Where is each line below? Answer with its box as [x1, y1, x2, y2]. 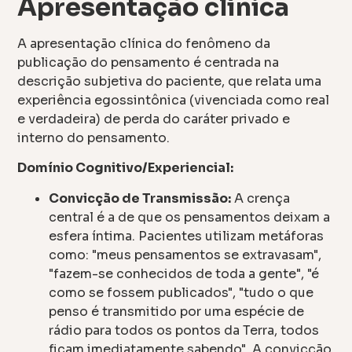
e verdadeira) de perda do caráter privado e [17, 110, 291, 127]
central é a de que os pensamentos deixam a [49, 208, 331, 225]
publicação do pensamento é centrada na [17, 53, 280, 71]
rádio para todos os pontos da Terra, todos [49, 321, 320, 339]
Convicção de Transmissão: [49, 189, 232, 207]
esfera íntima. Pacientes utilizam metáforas [49, 227, 324, 244]
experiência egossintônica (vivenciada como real [17, 91, 330, 108]
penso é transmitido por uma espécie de [49, 302, 305, 320]
